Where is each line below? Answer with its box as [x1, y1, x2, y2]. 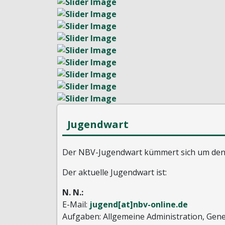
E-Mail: [62, 199, 89, 210]
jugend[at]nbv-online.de [89, 199, 188, 210]
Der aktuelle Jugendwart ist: [62, 167, 167, 178]
